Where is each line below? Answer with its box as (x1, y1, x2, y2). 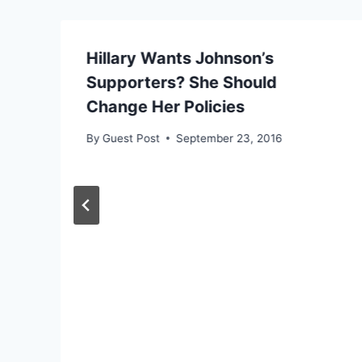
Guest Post (103, 131, 161, 145)
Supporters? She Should (86, 72, 277, 92)
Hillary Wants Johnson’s (86, 48, 274, 68)
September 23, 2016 (176, 131, 283, 145)
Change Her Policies (86, 96, 245, 116)
